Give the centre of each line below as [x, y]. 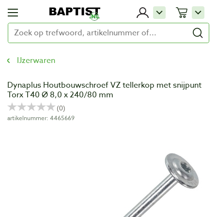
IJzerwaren [36, 61]
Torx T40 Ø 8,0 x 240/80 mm [60, 95]
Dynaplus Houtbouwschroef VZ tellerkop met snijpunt [104, 85]
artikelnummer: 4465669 [41, 118]
